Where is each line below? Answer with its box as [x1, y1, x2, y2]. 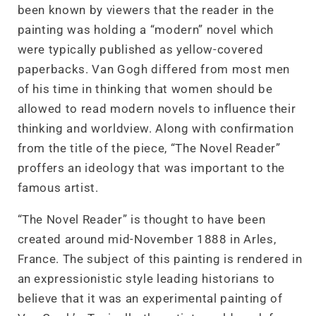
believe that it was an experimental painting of [17, 291, 283, 305]
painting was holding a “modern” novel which [17, 23, 274, 37]
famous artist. [17, 181, 102, 195]
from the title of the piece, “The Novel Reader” [17, 142, 281, 155]
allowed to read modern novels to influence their [17, 102, 296, 116]
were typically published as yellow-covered [17, 43, 264, 56]
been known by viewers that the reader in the [17, 4, 274, 17]
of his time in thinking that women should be [17, 83, 273, 96]
